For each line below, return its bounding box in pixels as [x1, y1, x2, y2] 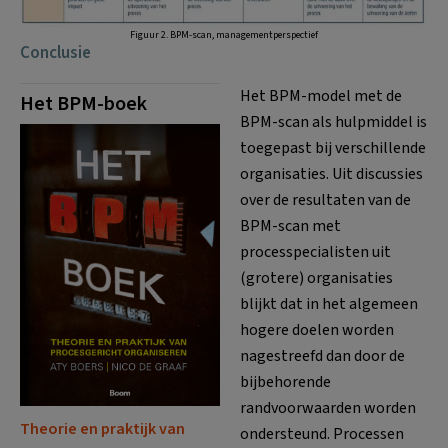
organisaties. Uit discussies [240, 162, 423, 185]
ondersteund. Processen [240, 422, 404, 445]
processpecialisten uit [240, 240, 391, 263]
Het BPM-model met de [240, 84, 402, 107]
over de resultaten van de [240, 188, 411, 211]
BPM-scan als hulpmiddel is [240, 110, 427, 133]
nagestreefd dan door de [240, 344, 405, 367]
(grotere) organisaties [240, 266, 393, 289]
